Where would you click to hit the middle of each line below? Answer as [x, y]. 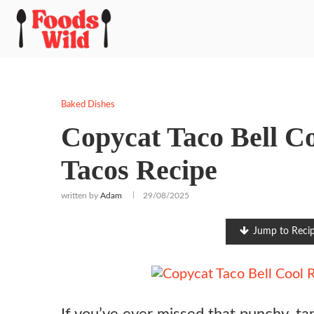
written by [81, 196]
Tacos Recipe [139, 170]
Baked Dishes [88, 105]
